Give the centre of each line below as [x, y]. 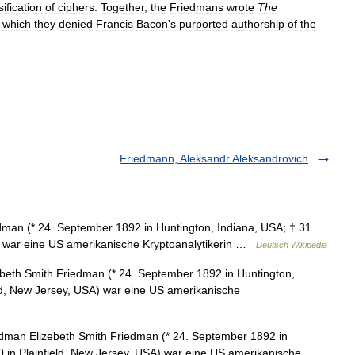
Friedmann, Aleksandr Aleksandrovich [214, 158]
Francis [115, 24]
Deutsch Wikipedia [292, 245]
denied [76, 24]
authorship [258, 24]
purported [204, 24]
